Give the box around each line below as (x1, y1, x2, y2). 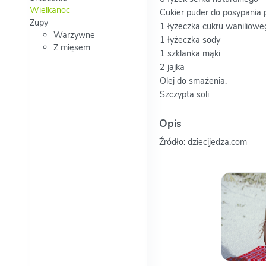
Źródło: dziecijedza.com (159, 136, 247, 148)
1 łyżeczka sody (159, 34, 220, 46)
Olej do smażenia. (159, 75, 227, 87)
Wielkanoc (30, 4, 70, 17)
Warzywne (53, 29, 95, 42)
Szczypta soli (159, 88, 209, 101)
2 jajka (159, 61, 185, 74)
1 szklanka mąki (159, 47, 220, 60)
